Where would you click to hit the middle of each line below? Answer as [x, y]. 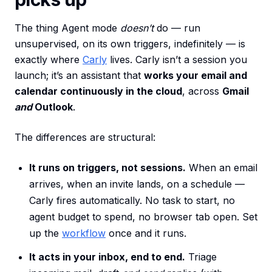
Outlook [53, 107]
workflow [84, 233]
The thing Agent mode [67, 28]
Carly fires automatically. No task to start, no [132, 201]
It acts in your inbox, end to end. [107, 257]
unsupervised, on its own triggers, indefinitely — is [130, 44]
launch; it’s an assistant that [79, 76]
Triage [201, 257]
